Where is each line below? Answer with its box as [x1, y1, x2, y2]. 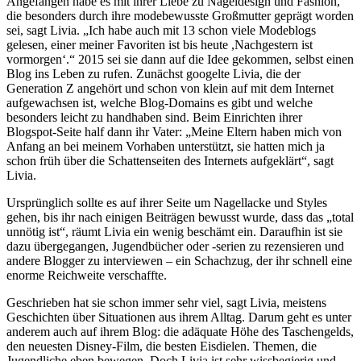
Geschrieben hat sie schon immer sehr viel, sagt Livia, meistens [6, 296, 326, 310]
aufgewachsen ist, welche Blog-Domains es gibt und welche [6, 96, 313, 110]
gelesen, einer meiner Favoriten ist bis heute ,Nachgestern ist [6, 38, 313, 52]
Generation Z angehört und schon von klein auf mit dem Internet [6, 81, 334, 96]
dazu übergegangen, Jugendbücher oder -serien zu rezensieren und [6, 239, 344, 254]
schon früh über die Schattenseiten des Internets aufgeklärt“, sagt [6, 154, 334, 168]
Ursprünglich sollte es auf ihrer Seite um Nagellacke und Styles [6, 196, 327, 210]
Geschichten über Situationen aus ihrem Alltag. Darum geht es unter [6, 310, 351, 325]
